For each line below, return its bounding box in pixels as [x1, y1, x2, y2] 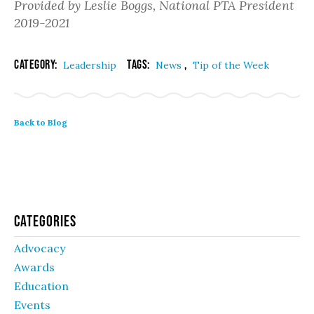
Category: [14, 57, 60, 71]
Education [14, 278, 69, 293]
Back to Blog [14, 116, 67, 128]
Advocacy [14, 240, 65, 255]
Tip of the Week [193, 58, 269, 71]
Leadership [63, 58, 116, 71]
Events [14, 297, 50, 312]
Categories [14, 212, 76, 229]
